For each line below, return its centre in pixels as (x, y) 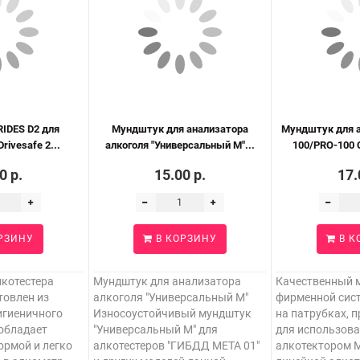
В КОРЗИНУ (184, 239)
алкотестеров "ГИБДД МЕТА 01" (176, 346)
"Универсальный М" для (155, 329)
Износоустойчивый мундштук (172, 313)
